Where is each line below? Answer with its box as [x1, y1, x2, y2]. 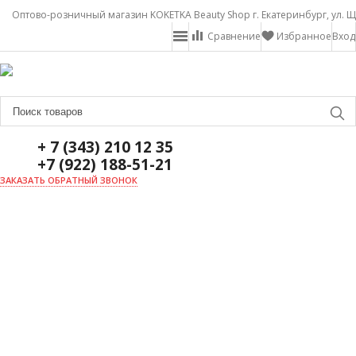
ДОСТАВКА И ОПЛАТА [10, 313, 118, 327]
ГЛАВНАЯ [10, 208, 56, 222]
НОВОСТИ [10, 278, 60, 292]
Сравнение [207, 29, 261, 43]
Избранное [277, 29, 331, 43]
